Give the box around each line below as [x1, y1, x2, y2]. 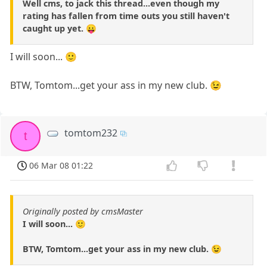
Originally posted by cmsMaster [23, 205, 143, 217]
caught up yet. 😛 [23, 22, 97, 34]
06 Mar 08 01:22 [29, 159, 94, 171]
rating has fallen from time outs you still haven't [23, 10, 229, 21]
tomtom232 [64, 126, 118, 139]
